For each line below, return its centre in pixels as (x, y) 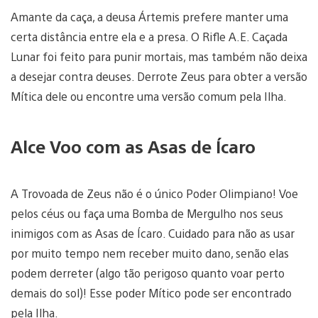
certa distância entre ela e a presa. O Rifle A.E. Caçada (149, 37)
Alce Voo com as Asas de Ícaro (133, 147)
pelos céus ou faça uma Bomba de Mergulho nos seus (147, 214)
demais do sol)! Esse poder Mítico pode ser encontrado (151, 293)
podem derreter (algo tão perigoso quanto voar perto (148, 273)
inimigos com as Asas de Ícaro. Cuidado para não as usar (153, 234)
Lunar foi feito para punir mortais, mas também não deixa (159, 57)
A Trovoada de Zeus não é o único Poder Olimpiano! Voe (154, 194)
